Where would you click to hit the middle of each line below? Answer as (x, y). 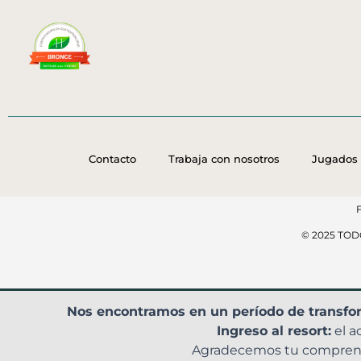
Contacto (112, 159)
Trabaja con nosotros (224, 159)
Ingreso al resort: (274, 331)
